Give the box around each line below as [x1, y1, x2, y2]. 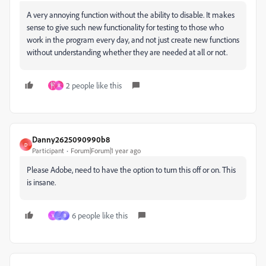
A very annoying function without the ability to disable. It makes [27, 9, 235, 20]
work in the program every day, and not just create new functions [27, 34, 239, 45]
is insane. [27, 177, 58, 187]
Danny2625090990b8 [32, 134, 110, 144]
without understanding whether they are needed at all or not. [27, 47, 227, 57]
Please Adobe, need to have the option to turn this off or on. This [27, 164, 236, 175]
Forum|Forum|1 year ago [71, 146, 141, 155]
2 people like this [66, 80, 122, 90]
